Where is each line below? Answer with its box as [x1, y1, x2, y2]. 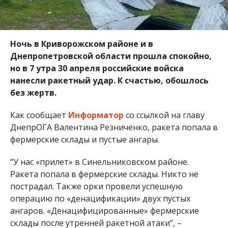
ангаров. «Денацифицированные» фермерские [10, 205, 199, 216]
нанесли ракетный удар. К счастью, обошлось [10, 74, 209, 86]
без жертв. [10, 87, 56, 98]
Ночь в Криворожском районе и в [10, 38, 153, 49]
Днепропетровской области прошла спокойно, [10, 50, 212, 62]
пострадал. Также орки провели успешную [10, 180, 183, 192]
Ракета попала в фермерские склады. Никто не [10, 168, 198, 180]
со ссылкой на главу [123, 109, 205, 121]
